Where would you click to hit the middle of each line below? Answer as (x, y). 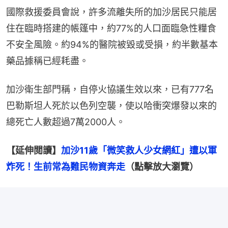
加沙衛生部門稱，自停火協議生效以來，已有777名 (110, 90)
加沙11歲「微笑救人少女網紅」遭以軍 (139, 151)
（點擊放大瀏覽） (162, 167)
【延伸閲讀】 (34, 151)
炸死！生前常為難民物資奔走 (66, 167)
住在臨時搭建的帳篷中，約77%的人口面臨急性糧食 (111, 28)
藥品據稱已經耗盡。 (47, 61)
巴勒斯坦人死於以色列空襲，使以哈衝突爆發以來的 (111, 106)
